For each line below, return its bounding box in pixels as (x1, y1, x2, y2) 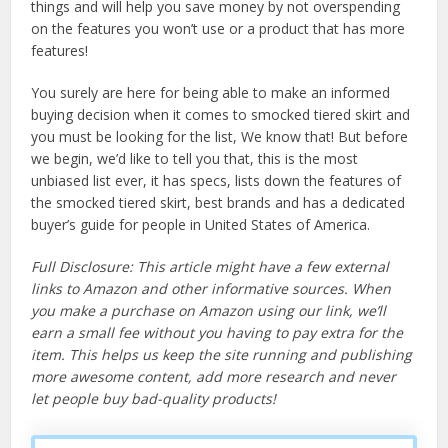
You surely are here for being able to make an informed (31, 83, 391, 103)
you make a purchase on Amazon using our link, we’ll (31, 301, 387, 321)
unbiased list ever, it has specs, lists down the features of (31, 171, 402, 191)
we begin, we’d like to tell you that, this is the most (31, 149, 359, 169)
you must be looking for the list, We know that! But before (31, 127, 409, 147)
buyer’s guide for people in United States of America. (31, 215, 371, 235)
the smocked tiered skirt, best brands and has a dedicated (31, 193, 406, 213)
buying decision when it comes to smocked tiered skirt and (31, 105, 411, 125)
